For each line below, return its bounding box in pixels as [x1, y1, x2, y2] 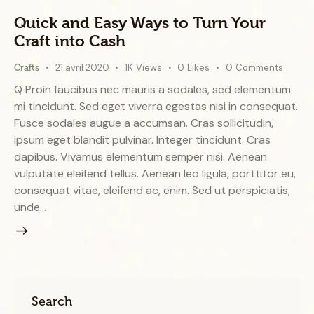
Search [32, 294, 72, 310]
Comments [235, 62, 283, 74]
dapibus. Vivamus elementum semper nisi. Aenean [14, 149, 267, 164]
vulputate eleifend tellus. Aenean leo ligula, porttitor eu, [14, 165, 296, 181]
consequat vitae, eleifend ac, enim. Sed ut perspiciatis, [14, 182, 290, 198]
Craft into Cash [14, 32, 125, 50]
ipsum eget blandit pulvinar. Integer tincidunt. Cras [14, 132, 271, 147]
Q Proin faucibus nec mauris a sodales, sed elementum [14, 81, 291, 97]
